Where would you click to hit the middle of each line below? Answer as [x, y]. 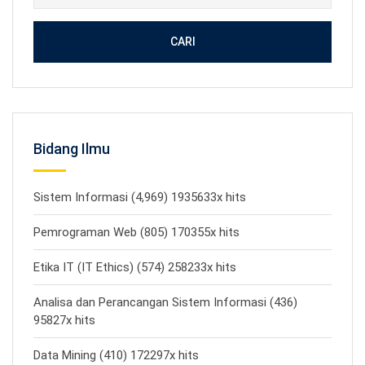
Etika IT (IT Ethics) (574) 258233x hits [135, 267]
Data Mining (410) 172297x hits [116, 355]
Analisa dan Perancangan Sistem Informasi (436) [165, 302]
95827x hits [64, 320]
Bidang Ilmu [72, 149]
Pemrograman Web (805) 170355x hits [136, 232]
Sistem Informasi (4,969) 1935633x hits [140, 197]
